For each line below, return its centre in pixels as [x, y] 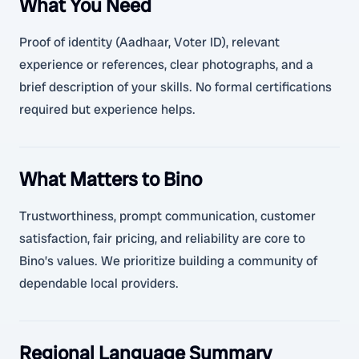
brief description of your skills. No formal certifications [175, 87]
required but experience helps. [107, 109]
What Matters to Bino [111, 179]
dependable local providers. [99, 283]
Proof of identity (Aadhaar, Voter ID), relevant [149, 42]
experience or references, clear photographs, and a [166, 65]
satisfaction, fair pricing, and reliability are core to [162, 238]
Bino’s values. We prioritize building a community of [168, 261]
